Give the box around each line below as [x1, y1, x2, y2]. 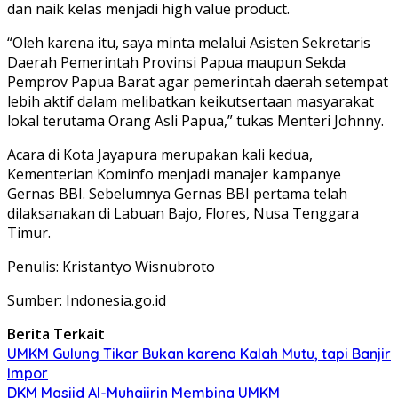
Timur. [7, 222, 51, 243]
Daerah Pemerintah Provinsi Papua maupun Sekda [7, 52, 346, 72]
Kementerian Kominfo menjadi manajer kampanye [7, 163, 341, 184]
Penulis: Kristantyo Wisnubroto [7, 256, 215, 276]
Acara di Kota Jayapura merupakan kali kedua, [7, 144, 313, 164]
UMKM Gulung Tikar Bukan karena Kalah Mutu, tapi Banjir [7, 344, 391, 362]
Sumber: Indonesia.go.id [7, 290, 166, 310]
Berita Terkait [7, 323, 105, 344]
